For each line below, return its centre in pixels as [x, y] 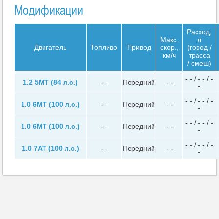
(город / [199, 47]
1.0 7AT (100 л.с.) [50, 148]
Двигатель [50, 47]
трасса [199, 55]
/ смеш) [199, 63]
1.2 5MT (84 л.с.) [50, 82]
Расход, [199, 32]
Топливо [104, 47]
